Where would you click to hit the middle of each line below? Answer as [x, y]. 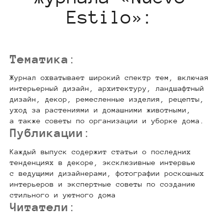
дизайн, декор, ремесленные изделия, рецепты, [107, 99]
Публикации [47, 133]
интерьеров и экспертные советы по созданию [103, 184]
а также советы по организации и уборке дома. [107, 121]
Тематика [39, 59]
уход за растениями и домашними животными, [100, 110]
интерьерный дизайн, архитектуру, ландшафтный [107, 88]
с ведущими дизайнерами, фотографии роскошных [107, 173]
